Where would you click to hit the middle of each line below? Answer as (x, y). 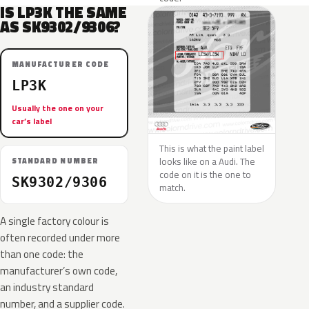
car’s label (32, 121)
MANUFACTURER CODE (60, 64)
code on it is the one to (205, 175)
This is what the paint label (212, 148)
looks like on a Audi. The (207, 161)
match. (172, 188)
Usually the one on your (58, 108)
